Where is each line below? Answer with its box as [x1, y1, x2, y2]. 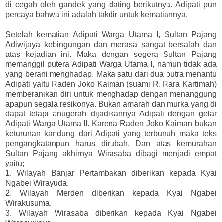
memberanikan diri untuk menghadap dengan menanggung [5, 90, 217, 99]
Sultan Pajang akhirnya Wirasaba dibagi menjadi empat [5, 149, 217, 158]
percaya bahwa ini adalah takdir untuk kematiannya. [5, 10, 188, 19]
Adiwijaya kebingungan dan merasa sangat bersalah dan [5, 40, 217, 49]
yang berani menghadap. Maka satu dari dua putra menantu [5, 70, 217, 79]
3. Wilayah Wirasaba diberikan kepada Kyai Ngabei [5, 209, 217, 218]
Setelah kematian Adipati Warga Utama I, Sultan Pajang [5, 30, 217, 39]
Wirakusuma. [5, 199, 52, 208]
